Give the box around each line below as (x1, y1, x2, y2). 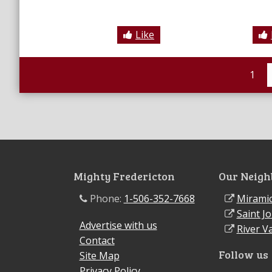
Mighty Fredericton (73, 169, 175, 183)
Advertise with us (79, 219, 157, 233)
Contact (79, 234, 115, 248)
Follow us (218, 247, 268, 262)
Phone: (87, 192, 124, 206)
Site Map (79, 249, 120, 263)
